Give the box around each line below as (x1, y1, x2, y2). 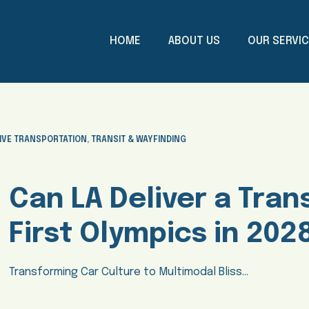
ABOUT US (168, 35, 220, 47)
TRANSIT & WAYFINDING (91, 135, 186, 144)
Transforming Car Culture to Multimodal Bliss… (8, 266, 248, 278)
